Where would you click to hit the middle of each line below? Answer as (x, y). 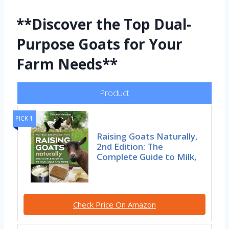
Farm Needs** (67, 64)
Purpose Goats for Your (99, 44)
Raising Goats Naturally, (147, 136)
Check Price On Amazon (114, 204)
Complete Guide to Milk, (147, 156)
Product (114, 93)
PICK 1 (24, 118)
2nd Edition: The (130, 146)
